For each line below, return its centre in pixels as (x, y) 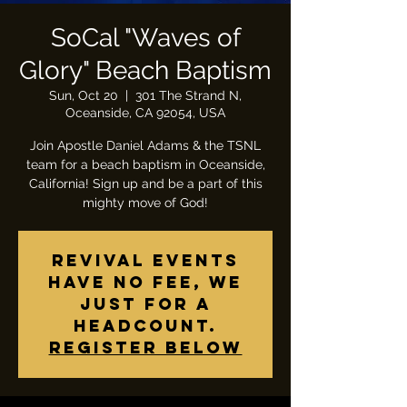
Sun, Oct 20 (84, 95)
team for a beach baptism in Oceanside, (145, 164)
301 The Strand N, (189, 95)
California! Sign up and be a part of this (145, 184)
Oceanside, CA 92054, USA (145, 113)
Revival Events (145, 260)
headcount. (145, 326)
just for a (145, 304)
